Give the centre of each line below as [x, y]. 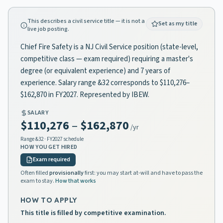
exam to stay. [37, 181]
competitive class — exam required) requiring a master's [107, 59]
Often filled [35, 173]
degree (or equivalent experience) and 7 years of [95, 71]
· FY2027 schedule [63, 139]
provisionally [66, 173]
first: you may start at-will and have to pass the [143, 173]
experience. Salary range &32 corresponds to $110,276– [105, 83]
